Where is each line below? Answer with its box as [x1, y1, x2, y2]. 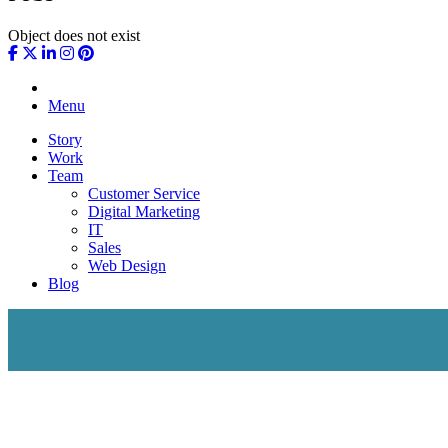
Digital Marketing [88, 202, 200, 220]
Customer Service [88, 184, 200, 202]
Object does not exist [8, 26, 140, 44]
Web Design [88, 256, 166, 274]
